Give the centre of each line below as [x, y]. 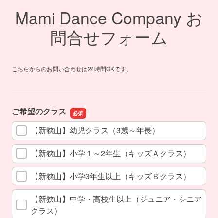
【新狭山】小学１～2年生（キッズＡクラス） [111, 153]
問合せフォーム [109, 37]
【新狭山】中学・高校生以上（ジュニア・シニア [116, 199]
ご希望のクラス [39, 111]
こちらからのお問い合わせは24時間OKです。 [72, 68]
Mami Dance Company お [109, 17]
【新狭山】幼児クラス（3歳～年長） [95, 130]
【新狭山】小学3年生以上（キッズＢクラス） [111, 176]
